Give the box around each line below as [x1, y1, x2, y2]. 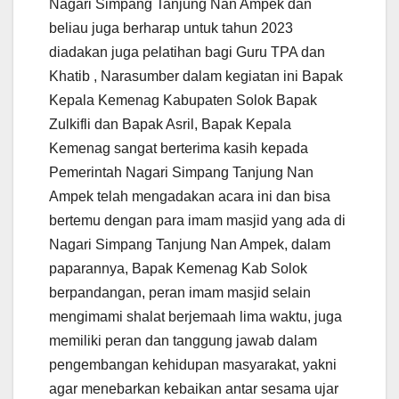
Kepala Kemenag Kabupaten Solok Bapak [49, 92, 317, 108]
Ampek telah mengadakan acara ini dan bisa [49, 188, 330, 204]
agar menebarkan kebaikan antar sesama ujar [49, 380, 338, 396]
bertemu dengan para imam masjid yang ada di [49, 212, 346, 228]
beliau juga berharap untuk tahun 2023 [49, 20, 293, 36]
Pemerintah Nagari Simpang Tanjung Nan [49, 164, 313, 180]
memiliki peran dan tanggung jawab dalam [49, 332, 317, 348]
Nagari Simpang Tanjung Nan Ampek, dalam [49, 236, 330, 252]
